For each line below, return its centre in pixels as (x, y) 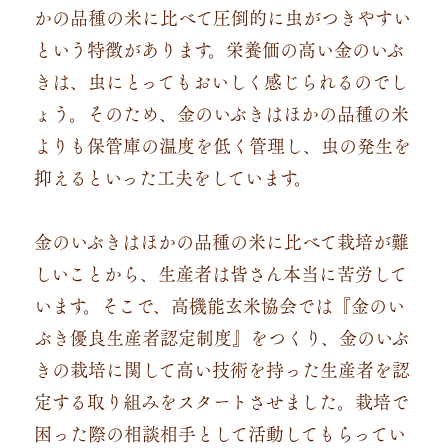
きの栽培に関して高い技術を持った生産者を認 (221, 368)
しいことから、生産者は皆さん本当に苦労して (220, 272)
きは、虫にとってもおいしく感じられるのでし (220, 80)
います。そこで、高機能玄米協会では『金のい (219, 304)
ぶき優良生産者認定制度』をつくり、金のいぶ (221, 336)
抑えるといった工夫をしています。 (172, 176)
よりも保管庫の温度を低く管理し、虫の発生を (222, 144)
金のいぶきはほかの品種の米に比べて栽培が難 (221, 240)
